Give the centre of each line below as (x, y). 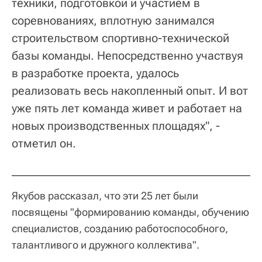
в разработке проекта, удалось (95, 73)
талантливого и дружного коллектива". (106, 245)
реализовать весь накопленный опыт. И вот (130, 91)
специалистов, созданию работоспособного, (120, 229)
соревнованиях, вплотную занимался (113, 21)
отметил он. (44, 144)
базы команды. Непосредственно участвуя (127, 56)
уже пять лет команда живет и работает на (127, 108)
